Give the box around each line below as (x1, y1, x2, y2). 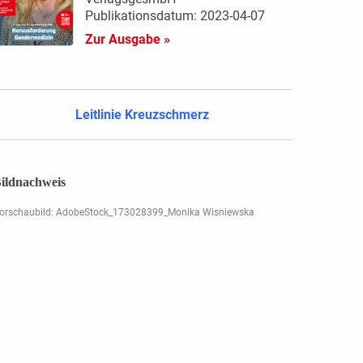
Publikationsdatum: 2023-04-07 (84, 7, 265, 23)
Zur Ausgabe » (84, 31, 170, 47)
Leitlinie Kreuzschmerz (75, 106, 210, 122)
